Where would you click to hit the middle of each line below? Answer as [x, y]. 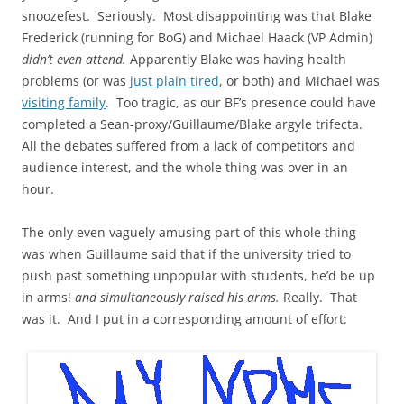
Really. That [318, 298]
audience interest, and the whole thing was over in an [185, 168]
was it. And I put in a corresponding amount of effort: [184, 319]
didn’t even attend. [74, 60]
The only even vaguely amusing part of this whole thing [189, 233]
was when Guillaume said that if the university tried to [186, 254]
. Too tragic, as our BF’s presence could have [241, 103]
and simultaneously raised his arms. [177, 298]
